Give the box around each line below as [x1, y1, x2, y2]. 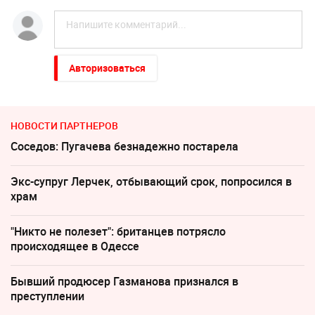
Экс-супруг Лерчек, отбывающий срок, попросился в [11, 174, 292, 190]
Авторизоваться [68, 61, 146, 75]
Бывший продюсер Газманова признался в [11, 274, 238, 290]
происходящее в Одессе [11, 238, 139, 255]
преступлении [11, 288, 84, 304]
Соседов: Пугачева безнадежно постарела [11, 139, 238, 155]
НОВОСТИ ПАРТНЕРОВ [11, 119, 118, 133]
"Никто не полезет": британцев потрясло [11, 224, 226, 240]
